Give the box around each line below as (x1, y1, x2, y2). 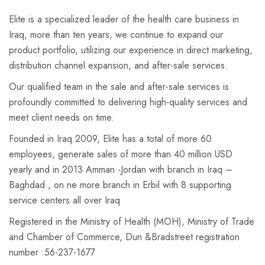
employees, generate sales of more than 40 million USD (9, 147, 232, 161)
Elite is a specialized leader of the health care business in (9, 12, 239, 26)
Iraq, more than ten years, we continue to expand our (9, 28, 223, 41)
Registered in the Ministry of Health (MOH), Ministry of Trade (9, 215, 254, 228)
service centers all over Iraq (9, 193, 120, 207)
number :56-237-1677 (9, 245, 95, 259)
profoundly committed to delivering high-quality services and (9, 95, 247, 109)
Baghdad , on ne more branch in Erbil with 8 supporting (9, 178, 231, 192)
